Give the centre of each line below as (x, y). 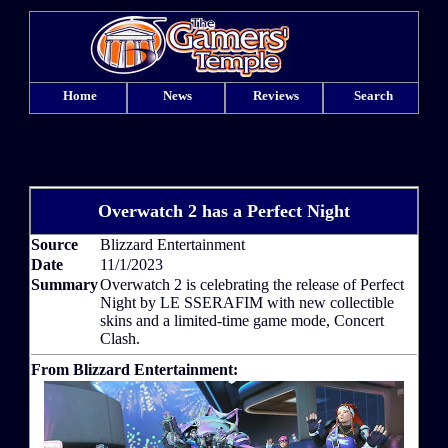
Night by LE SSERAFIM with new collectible (247, 303)
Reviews (275, 95)
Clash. (120, 339)
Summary (64, 285)
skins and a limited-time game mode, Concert (242, 321)
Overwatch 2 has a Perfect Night (224, 211)
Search (373, 95)
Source (54, 245)
